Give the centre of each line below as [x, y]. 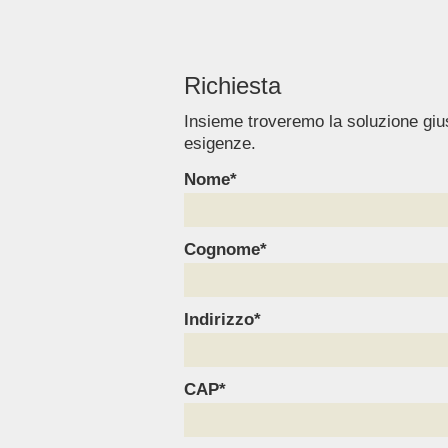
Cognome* [226, 250]
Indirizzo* [223, 320]
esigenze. [220, 144]
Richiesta [233, 86]
